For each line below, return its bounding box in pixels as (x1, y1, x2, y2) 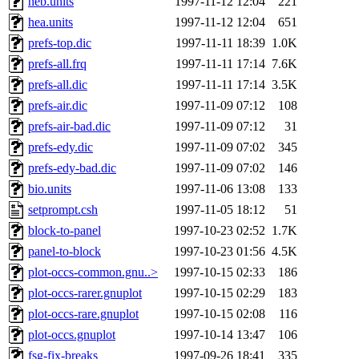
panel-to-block (28, 244, 101, 259)
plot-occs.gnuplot (28, 328, 115, 342)
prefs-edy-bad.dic (28, 161, 116, 175)
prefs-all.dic (28, 78, 87, 92)
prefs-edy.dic (28, 140, 93, 155)
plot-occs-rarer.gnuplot (28, 286, 142, 301)
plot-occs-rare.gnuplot (28, 307, 139, 321)
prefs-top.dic (28, 36, 91, 50)
